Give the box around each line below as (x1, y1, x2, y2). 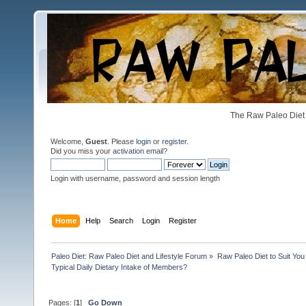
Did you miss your (51, 147, 113, 155)
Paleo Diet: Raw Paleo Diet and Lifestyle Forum (51, 251, 208, 260)
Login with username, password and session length (51, 174, 220, 182)
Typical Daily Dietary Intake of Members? (51, 262, 188, 271)
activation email (113, 147, 163, 155)
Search (109, 216, 134, 225)
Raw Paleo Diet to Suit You (217, 251, 305, 260)
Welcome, (51, 137, 85, 145)
